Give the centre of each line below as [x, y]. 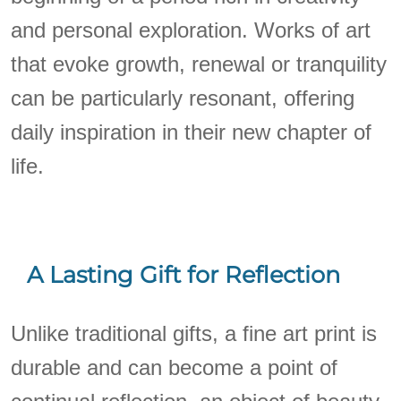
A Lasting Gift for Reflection [183, 274]
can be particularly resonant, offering [183, 98]
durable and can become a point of [175, 367]
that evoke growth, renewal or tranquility [199, 64]
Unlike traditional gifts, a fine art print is [194, 333]
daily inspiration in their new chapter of [192, 132]
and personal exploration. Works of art [191, 30]
